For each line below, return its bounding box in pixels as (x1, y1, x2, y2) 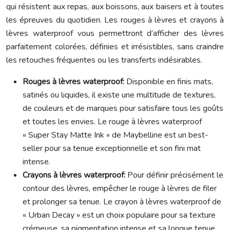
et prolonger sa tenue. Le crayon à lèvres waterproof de (23, 196, 221, 207)
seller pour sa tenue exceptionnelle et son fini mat (23, 143, 201, 154)
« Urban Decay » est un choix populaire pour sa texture (23, 209, 216, 221)
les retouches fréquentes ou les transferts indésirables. (6, 54, 202, 66)
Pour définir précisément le (127, 169, 223, 181)
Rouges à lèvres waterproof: (23, 76, 126, 87)
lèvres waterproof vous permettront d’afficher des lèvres (6, 28, 224, 39)
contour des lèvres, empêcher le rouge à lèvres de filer (23, 183, 217, 194)
